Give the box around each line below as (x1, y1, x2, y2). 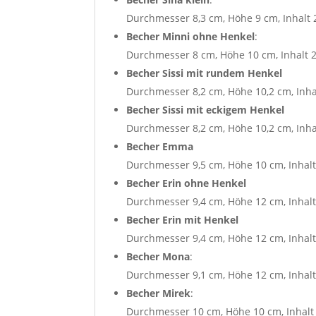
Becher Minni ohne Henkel (126, 29, 255, 43)
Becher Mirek (126, 286, 191, 300)
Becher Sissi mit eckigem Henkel (126, 102, 285, 116)
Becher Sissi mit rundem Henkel (126, 66, 283, 80)
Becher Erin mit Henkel (126, 212, 239, 226)
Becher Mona (126, 249, 190, 263)
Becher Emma (126, 139, 194, 153)
